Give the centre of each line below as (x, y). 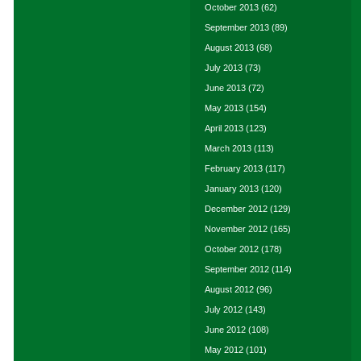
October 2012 (232, 249)
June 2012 (225, 330)
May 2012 (224, 350)
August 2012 (229, 289)
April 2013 (224, 128)
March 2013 (228, 148)
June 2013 (225, 88)
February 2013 (234, 168)
